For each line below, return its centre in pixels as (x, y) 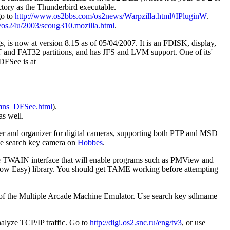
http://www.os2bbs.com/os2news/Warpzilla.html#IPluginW (111, 16)
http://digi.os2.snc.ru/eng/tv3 (136, 223)
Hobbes (90, 143)
